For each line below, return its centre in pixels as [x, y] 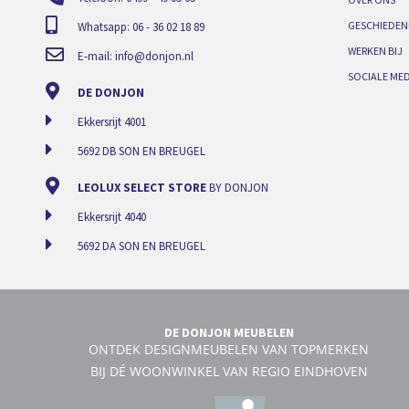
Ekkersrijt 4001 [112, 122]
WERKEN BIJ [375, 51]
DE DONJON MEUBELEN [229, 333]
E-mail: [96, 57]
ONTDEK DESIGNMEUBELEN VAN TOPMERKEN [229, 350]
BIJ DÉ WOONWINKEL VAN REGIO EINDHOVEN [229, 372]
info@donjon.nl [154, 57]
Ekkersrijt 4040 [112, 217]
